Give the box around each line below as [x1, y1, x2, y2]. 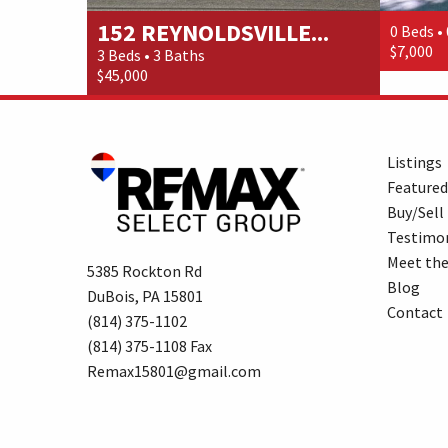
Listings [387, 152, 442, 173]
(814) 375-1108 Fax [87, 335, 212, 356]
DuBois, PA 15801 [87, 285, 203, 306]
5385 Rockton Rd [87, 260, 202, 281]
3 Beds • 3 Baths [97, 45, 205, 66]
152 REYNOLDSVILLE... [97, 17, 329, 49]
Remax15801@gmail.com [87, 360, 261, 381]
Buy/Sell [387, 202, 444, 223]
